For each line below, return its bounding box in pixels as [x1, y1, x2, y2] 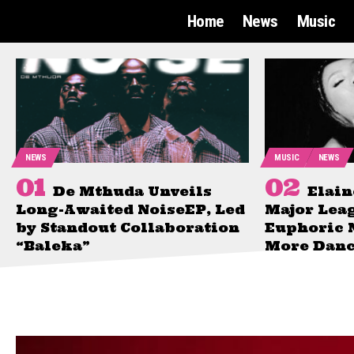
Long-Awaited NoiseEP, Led [16, 201, 245, 218]
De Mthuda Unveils [53, 183, 212, 200]
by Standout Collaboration [16, 220, 239, 236]
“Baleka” [16, 238, 90, 254]
